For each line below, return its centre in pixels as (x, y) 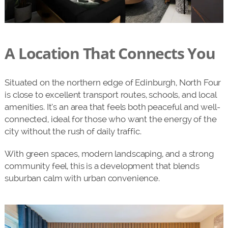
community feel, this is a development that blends (102, 166)
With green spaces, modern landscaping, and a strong (109, 153)
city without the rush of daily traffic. (73, 131)
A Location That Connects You (110, 53)
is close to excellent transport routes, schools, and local (111, 94)
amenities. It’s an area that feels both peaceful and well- (112, 107)
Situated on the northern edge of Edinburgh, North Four (113, 82)
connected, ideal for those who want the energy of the (111, 119)
